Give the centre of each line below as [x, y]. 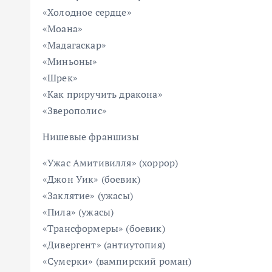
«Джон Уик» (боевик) [92, 179]
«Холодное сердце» [87, 12]
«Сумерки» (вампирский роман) [117, 261]
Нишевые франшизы [91, 137]
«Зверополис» [75, 110]
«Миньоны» [70, 61]
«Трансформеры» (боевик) [104, 228]
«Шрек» [60, 78]
